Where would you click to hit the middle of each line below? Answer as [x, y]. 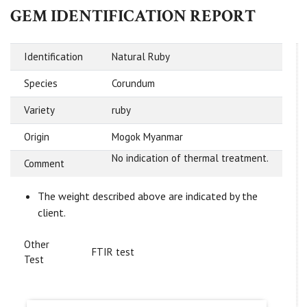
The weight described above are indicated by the [148, 196]
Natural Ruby [141, 57]
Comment [44, 164]
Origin [37, 137]
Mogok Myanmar [147, 137]
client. [52, 213]
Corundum [133, 84]
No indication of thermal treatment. [190, 158]
